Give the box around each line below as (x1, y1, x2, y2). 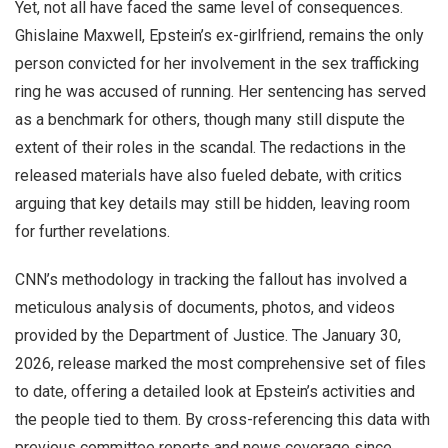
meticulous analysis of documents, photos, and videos (15, 298, 395, 318)
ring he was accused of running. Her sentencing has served (15, 82, 426, 102)
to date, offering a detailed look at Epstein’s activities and (15, 382, 415, 402)
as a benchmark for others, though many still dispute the (15, 110, 405, 130)
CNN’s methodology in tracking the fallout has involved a (15, 270, 407, 290)
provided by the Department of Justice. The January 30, (15, 326, 401, 346)
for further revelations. (15, 222, 170, 242)
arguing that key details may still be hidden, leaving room (15, 194, 410, 214)
